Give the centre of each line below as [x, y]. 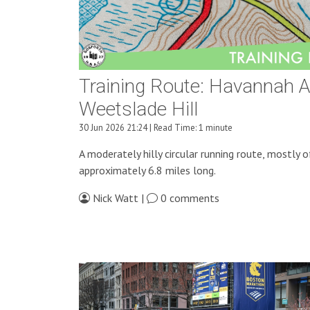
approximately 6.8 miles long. [147, 171]
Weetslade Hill [138, 110]
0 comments [189, 198]
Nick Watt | [118, 198]
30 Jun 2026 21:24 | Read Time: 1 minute [156, 128]
